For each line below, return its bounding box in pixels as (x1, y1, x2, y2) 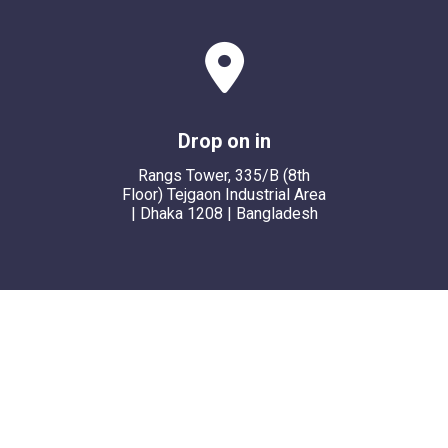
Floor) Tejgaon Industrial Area (122, 185, 326, 204)
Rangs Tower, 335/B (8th (138, 166, 310, 185)
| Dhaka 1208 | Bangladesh (130, 204, 318, 223)
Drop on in (177, 129, 271, 153)
